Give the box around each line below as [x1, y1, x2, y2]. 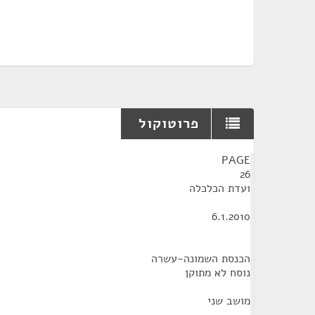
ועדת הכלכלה [189, 181, 250, 196]
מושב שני [207, 293, 250, 309]
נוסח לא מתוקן [185, 265, 250, 281]
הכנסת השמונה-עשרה [151, 251, 250, 266]
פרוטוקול [139, 114, 199, 133]
